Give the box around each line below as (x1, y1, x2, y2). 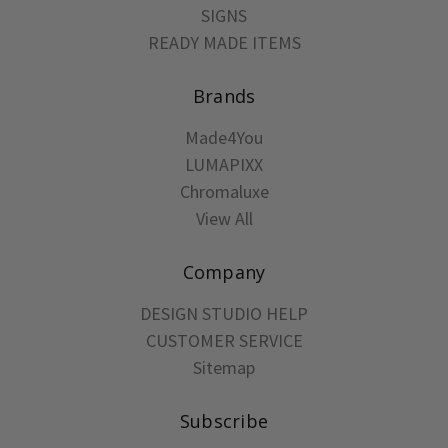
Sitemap (193, 355, 255, 379)
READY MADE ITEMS (147, 30, 301, 54)
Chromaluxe (179, 179, 269, 203)
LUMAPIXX (185, 152, 263, 176)
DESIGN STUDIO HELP (140, 301, 308, 325)
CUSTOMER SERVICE (145, 328, 303, 352)
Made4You (185, 125, 263, 149)
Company (182, 259, 266, 284)
